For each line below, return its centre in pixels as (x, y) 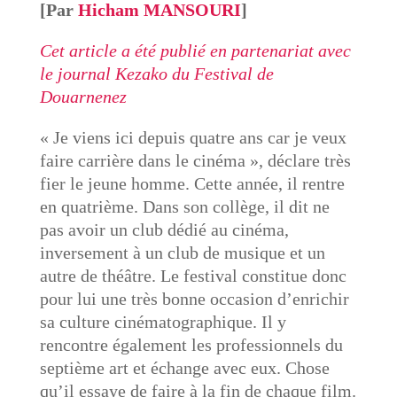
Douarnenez (83, 97)
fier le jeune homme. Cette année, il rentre (192, 183)
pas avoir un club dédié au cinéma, (164, 230)
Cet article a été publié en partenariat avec (195, 51)
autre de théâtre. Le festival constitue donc (193, 276)
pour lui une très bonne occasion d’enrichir (194, 299)
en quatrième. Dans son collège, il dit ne (184, 206)
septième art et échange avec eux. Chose (184, 368)
